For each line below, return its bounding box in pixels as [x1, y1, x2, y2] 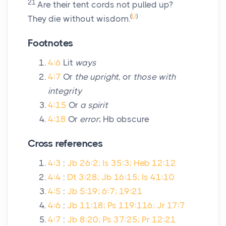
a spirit [80, 100, 108, 110]
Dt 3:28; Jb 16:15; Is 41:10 [67, 172, 175, 183]
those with [133, 72, 176, 82]
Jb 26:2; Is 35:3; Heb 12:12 [67, 158, 176, 168]
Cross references [28, 138, 103, 150]
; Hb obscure [99, 114, 149, 125]
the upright [75, 72, 119, 82]
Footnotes [28, 37, 74, 49]
